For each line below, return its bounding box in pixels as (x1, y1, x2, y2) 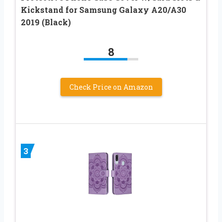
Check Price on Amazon (69, 82, 153, 92)
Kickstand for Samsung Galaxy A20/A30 (21, 4, 186, 15)
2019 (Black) (21, 16, 71, 27)
